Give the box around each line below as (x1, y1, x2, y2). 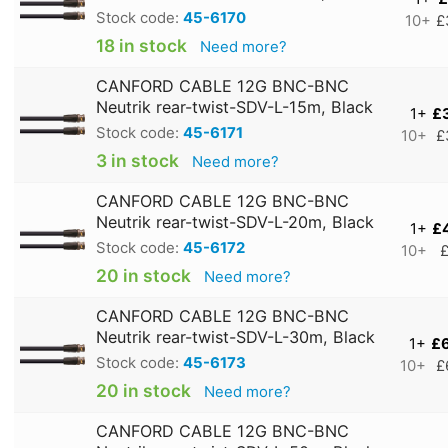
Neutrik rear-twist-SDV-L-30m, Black (96, 326, 375, 347)
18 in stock (96, 34, 187, 56)
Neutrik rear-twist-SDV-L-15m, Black (96, 96, 373, 117)
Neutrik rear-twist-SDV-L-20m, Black (96, 211, 374, 232)
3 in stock (96, 149, 179, 171)
